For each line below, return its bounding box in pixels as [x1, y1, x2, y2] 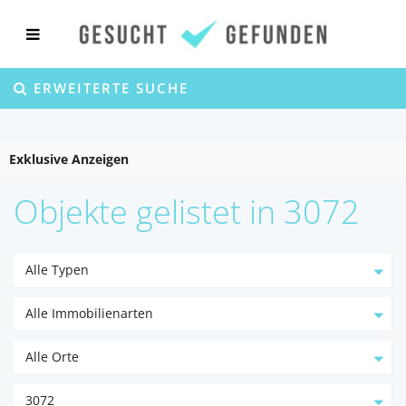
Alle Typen [25, 261, 89, 278]
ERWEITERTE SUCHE [28, 79, 188, 97]
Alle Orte [25, 348, 79, 365]
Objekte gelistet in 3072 [14, 189, 360, 234]
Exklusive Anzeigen [9, 150, 129, 168]
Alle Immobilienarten [25, 304, 153, 322]
